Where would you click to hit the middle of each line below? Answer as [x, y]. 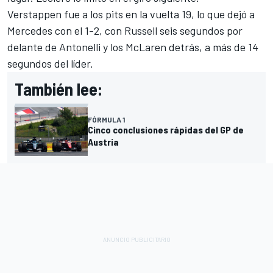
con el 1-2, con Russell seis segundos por [147, 30]
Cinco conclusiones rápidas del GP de [166, 129]
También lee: [58, 89]
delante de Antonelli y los [66, 47]
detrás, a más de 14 [212, 47]
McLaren [146, 47]
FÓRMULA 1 [106, 119]
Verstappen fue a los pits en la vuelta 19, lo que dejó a [131, 14]
